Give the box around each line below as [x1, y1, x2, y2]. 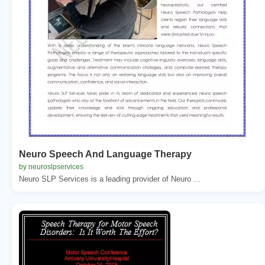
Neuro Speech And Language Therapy [19, 148, 192, 159]
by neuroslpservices [19, 162, 83, 171]
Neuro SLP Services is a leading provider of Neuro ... [19, 174, 201, 183]
